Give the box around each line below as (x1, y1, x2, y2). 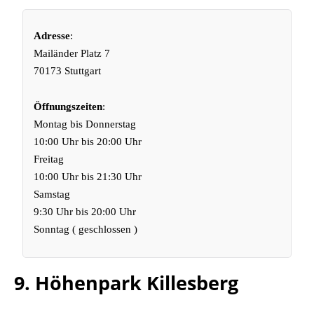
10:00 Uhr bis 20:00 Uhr (34, 136, 142, 147)
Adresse (34, 30, 71, 41)
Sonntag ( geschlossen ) (34, 224, 138, 235)
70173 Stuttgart (34, 65, 102, 76)
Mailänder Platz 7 (34, 48, 111, 59)
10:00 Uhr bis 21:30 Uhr (34, 171, 142, 182)
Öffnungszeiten (34, 101, 103, 112)
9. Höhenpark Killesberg (14, 270, 238, 296)
